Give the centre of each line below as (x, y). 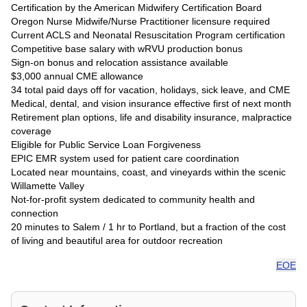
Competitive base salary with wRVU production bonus (127, 49)
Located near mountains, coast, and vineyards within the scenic (148, 172)
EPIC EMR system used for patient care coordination (125, 158)
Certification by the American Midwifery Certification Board (136, 8)
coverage (31, 131)
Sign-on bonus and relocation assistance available (120, 62)
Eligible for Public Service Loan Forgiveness (106, 145)
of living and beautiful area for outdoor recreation (117, 241)
